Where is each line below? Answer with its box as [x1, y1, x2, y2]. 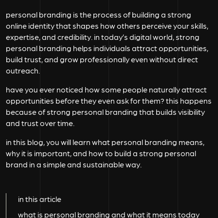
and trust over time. [6, 118, 74, 127]
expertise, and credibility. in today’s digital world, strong [6, 32, 200, 41]
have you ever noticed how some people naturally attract [6, 85, 207, 94]
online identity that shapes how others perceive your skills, [6, 21, 208, 30]
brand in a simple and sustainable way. [6, 160, 142, 169]
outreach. [6, 66, 40, 75]
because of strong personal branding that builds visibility [6, 107, 205, 116]
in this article [18, 194, 61, 203]
